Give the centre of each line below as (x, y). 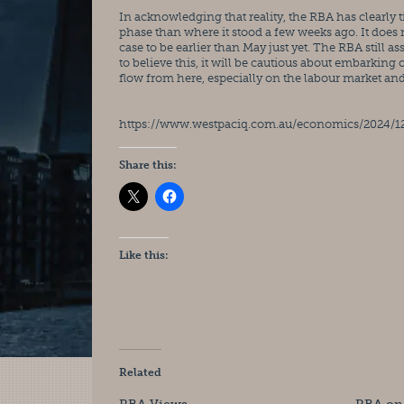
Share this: (148, 165)
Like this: (144, 255)
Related (140, 372)
